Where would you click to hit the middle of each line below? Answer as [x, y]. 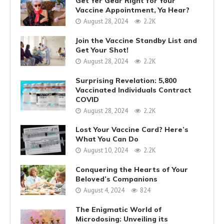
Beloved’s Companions [116, 179]
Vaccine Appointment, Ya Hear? [132, 10]
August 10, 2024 [106, 150]
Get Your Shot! [102, 50]
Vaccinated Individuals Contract [133, 90]
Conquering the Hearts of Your [132, 170]
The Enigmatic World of [119, 209]
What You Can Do [107, 139]
